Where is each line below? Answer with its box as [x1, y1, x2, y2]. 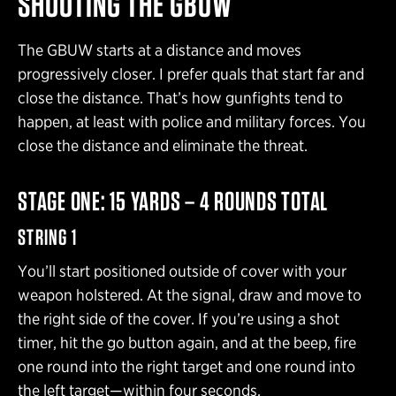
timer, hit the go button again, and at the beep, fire [18, 333, 356, 353]
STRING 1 [18, 223, 77, 250]
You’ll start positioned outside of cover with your [18, 262, 346, 281]
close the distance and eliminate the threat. [18, 135, 308, 155]
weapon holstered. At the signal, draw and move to [18, 286, 362, 305]
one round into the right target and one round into [18, 357, 355, 377]
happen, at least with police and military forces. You [18, 111, 366, 131]
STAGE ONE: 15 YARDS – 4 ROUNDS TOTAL [18, 184, 328, 217]
